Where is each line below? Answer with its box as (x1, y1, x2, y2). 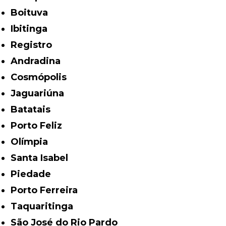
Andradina (18, 55, 61, 67)
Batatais (18, 103, 51, 115)
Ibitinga (13, 23, 48, 34)
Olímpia (19, 136, 48, 147)
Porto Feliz (17, 120, 63, 131)
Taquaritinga (17, 200, 74, 212)
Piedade (17, 168, 51, 180)
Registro (17, 39, 52, 50)
